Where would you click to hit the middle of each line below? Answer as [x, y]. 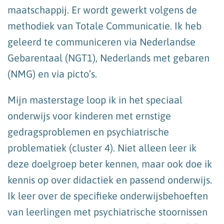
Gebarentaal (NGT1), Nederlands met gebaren [108, 57]
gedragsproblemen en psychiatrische [88, 131]
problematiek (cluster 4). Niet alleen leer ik [102, 147]
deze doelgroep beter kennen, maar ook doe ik [110, 163]
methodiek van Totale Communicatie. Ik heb [104, 25]
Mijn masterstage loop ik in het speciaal [95, 99]
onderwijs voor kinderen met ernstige [89, 115]
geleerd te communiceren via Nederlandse [101, 41]
